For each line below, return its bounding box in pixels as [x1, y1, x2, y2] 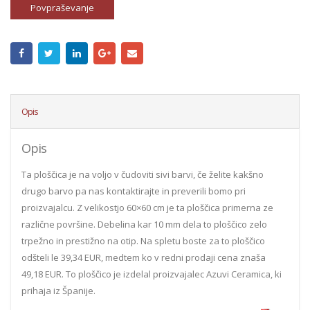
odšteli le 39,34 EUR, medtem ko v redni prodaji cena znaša [21, 250, 266, 264]
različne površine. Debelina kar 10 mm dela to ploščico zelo [21, 217, 267, 230]
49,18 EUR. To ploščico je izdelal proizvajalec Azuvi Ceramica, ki [21, 267, 282, 280]
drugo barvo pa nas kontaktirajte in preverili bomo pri [21, 184, 246, 197]
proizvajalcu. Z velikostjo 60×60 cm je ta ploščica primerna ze [21, 201, 273, 214]
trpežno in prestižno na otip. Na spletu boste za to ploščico [21, 234, 265, 247]
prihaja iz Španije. [21, 284, 95, 297]
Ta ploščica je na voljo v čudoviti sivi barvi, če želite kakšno [21, 167, 264, 181]
